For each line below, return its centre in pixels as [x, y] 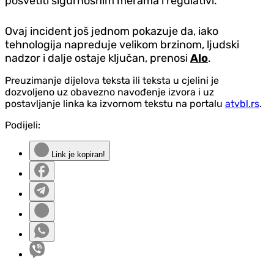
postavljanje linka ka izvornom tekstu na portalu [115, 104]
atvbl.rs [242, 104]
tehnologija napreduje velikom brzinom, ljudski [122, 45]
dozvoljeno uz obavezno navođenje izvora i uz [109, 92]
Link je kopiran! [77, 155]
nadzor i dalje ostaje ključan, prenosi [98, 58]
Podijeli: [23, 125]
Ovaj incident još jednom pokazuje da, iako [112, 31]
